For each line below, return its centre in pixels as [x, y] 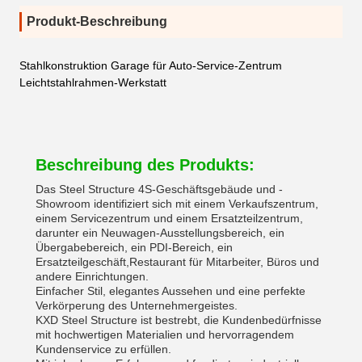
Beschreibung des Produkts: [145, 165]
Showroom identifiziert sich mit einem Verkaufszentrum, [177, 204]
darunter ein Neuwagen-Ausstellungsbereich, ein [160, 233]
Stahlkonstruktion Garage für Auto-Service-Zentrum [151, 65]
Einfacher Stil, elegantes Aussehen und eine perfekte [170, 291]
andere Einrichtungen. [92, 276]
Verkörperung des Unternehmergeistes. [137, 305]
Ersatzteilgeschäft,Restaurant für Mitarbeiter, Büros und [177, 262]
